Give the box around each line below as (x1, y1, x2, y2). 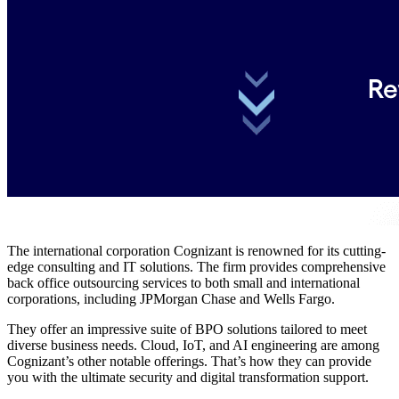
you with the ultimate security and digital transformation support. (7, 369, 369, 385)
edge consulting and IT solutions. (7, 258, 193, 274)
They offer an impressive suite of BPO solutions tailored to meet (7, 321, 367, 337)
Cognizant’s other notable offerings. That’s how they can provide (7, 353, 371, 369)
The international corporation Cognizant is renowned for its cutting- (7, 242, 386, 258)
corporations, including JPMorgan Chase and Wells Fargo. (7, 290, 335, 306)
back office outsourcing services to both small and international (7, 274, 360, 290)
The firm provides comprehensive (197, 258, 386, 274)
